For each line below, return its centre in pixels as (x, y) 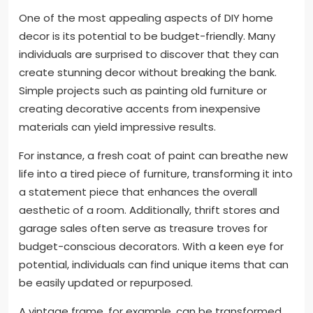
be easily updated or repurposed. (106, 283)
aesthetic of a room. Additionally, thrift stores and (149, 210)
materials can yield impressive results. (117, 127)
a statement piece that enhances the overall (138, 192)
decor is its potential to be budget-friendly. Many (147, 36)
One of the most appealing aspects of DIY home (146, 18)
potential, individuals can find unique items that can (154, 265)
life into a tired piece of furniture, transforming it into (156, 174)
